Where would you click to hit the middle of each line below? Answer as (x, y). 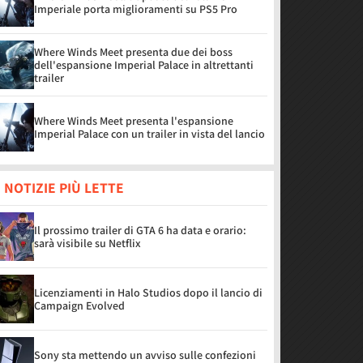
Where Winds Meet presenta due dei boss (133, 52)
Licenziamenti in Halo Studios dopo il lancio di (148, 293)
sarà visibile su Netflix (88, 243)
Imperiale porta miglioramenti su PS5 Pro (136, 9)
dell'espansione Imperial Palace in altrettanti (144, 65)
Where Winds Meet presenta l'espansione (134, 121)
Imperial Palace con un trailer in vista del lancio (149, 134)
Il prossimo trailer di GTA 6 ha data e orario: (140, 230)
